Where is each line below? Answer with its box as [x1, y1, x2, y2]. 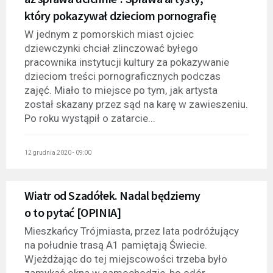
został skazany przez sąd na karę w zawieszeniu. [24, 97, 248, 110]
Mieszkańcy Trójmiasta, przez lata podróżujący [24, 225, 239, 238]
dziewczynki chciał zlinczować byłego [24, 41, 198, 54]
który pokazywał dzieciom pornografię [24, 7, 216, 23]
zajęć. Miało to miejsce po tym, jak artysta [24, 83, 218, 96]
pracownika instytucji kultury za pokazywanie [24, 55, 229, 68]
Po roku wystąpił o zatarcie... [24, 112, 155, 124]
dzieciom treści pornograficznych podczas [24, 69, 221, 82]
